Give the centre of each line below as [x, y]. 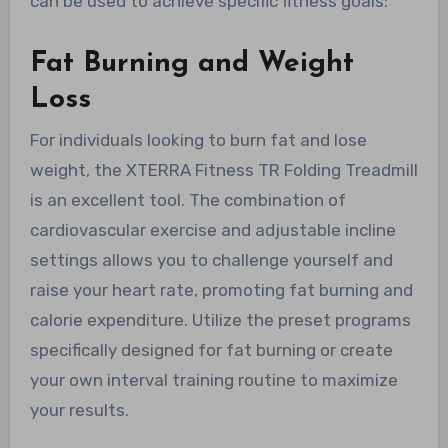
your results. [79, 409]
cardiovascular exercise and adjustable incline [212, 229]
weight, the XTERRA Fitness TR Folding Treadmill [223, 169]
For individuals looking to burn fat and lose [198, 139]
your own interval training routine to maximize [213, 379]
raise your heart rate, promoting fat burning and [221, 289]
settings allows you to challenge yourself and [211, 259]
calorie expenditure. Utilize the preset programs [220, 319]
